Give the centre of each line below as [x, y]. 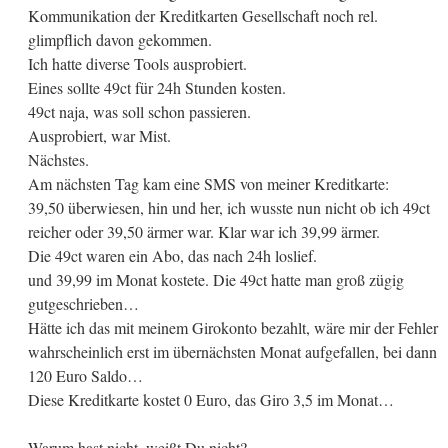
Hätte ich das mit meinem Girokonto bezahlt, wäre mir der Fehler [232, 328]
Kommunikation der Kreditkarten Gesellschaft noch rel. [202, 16]
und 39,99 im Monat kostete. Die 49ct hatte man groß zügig [215, 280]
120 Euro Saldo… [85, 376]
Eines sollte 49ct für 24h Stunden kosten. [156, 88]
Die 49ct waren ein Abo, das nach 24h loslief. [172, 256]
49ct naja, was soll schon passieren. [139, 112]
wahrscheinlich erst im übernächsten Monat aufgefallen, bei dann [232, 352]
